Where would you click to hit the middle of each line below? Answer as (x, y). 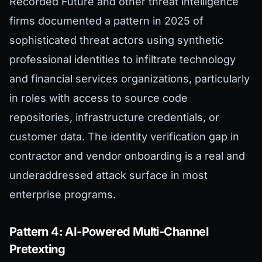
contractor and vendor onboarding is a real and (127, 156)
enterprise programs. (63, 195)
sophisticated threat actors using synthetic (116, 40)
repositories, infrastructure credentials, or (114, 118)
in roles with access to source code (99, 98)
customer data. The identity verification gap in (124, 137)
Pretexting (37, 249)
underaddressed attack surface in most (108, 175)
